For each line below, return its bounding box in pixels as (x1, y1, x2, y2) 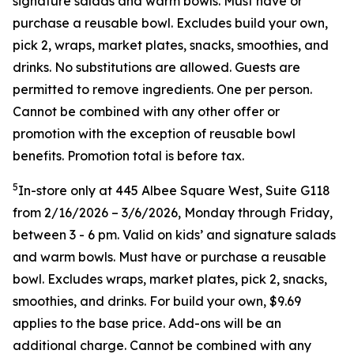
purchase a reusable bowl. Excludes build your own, (13, 15, 328, 31)
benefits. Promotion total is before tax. (13, 148, 244, 164)
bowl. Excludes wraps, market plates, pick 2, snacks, (13, 271, 327, 287)
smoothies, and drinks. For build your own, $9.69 (13, 293, 301, 309)
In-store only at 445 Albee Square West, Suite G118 (18, 183, 333, 198)
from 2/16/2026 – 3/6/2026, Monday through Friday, (13, 205, 333, 220)
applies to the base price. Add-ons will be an (13, 315, 281, 331)
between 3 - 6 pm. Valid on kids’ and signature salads (13, 227, 336, 243)
